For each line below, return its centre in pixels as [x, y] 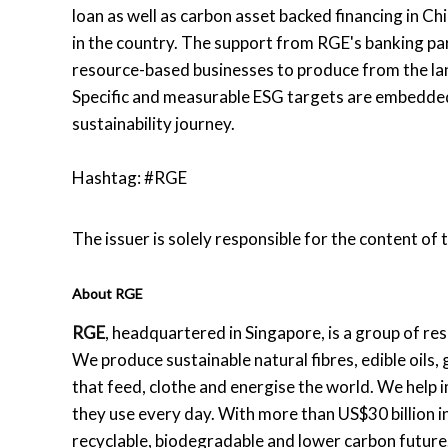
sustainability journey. [153, 123]
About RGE [107, 293]
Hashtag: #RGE [129, 177]
